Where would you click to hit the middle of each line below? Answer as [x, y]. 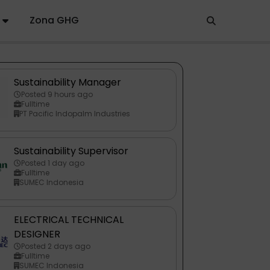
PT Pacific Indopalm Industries [75, 114]
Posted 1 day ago [53, 163]
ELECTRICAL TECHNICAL [69, 220]
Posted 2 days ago [56, 246]
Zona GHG [54, 20]
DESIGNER [37, 234]
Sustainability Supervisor [71, 151]
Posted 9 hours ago [57, 95]
